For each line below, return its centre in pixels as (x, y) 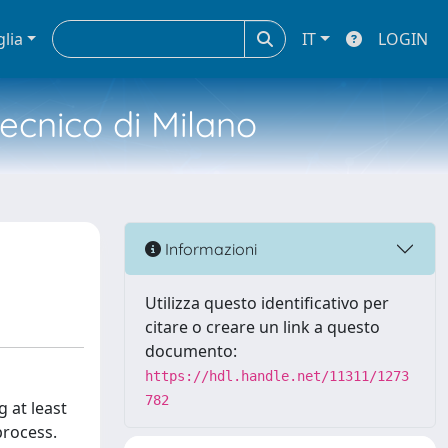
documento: (191, 351)
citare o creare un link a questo (262, 327)
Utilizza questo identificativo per (267, 303)
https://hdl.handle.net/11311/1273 (277, 376)
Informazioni (209, 248)
